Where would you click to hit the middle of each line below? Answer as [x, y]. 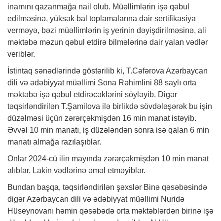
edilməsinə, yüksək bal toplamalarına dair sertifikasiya [102, 18]
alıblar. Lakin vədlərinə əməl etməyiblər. [76, 170]
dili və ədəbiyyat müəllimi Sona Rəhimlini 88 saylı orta [102, 82]
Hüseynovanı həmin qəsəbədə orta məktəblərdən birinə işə [110, 211]
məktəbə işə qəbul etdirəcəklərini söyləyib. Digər [92, 94]
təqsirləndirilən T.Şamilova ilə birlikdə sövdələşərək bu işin [110, 106]
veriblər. [21, 54]
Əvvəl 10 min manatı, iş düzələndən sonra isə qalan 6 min [108, 130]
